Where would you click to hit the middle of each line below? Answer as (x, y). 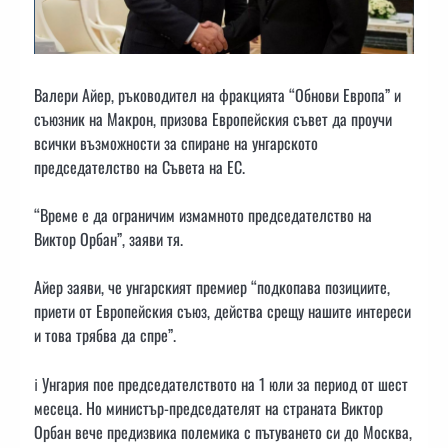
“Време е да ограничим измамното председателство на (203, 215)
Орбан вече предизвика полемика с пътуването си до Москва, (223, 431)
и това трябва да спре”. (105, 335)
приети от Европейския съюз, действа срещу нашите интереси (222, 311)
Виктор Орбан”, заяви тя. (110, 239)
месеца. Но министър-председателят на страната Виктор (208, 407)
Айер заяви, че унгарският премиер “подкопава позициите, (212, 287)
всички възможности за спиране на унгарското (176, 143)
